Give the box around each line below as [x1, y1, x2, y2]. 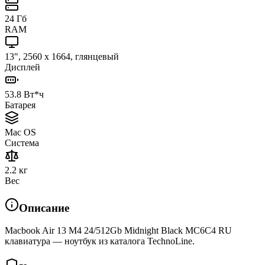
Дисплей [5, 62, 40, 72]
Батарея [5, 99, 35, 110]
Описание [19, 201, 69, 214]
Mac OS [5, 127, 36, 137]
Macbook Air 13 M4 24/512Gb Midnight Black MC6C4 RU [5, 225, 232, 236]
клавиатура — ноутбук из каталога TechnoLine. [5, 236, 195, 247]
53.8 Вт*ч [5, 89, 44, 99]
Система [5, 137, 39, 148]
